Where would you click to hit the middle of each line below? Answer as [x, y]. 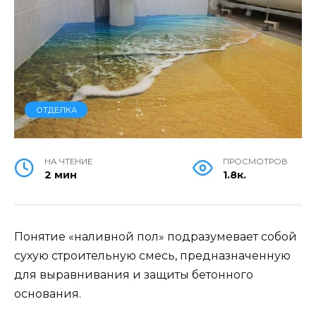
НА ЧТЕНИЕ [69, 161]
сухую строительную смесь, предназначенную [152, 255]
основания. [48, 293]
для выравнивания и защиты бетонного [134, 274]
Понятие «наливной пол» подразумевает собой [156, 236]
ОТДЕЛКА [56, 110]
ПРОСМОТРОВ [255, 161]
